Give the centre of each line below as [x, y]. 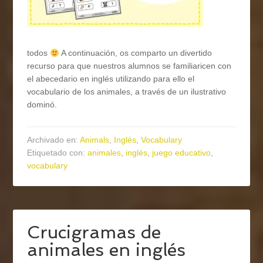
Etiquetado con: [58, 153]
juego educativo [182, 153]
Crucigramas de [94, 232]
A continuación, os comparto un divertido [136, 53]
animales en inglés [107, 250]
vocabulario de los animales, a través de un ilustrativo [127, 92]
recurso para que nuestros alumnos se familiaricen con [129, 66]
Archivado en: [54, 140]
